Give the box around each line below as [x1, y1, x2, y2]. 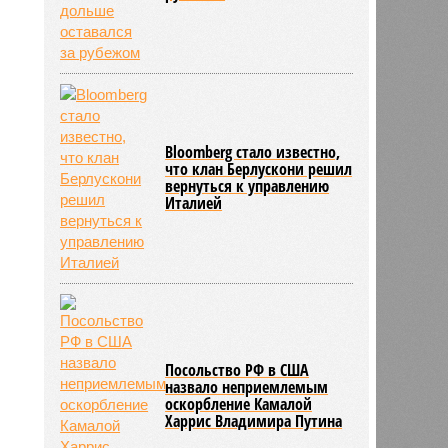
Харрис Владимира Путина [165, 409, 343, 432]
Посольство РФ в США [165, 358, 310, 381]
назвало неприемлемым [165, 375, 329, 398]
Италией [165, 191, 223, 214]
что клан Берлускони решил [165, 157, 353, 180]
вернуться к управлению [165, 174, 330, 197]
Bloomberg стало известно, [165, 140, 341, 163]
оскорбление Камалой [165, 392, 313, 415]
